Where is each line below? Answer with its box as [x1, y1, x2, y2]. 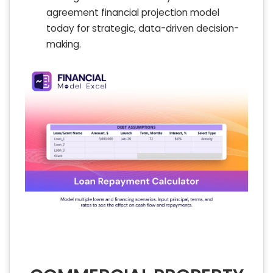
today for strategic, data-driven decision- [46, 21, 239, 35]
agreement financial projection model [46, 5, 219, 19]
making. [46, 37, 81, 51]
